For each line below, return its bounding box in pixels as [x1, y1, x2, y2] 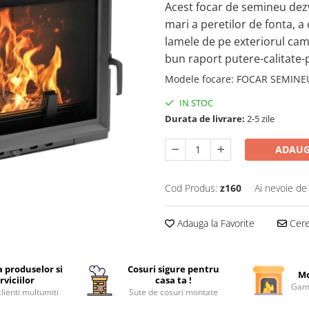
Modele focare [165, 72, 231, 86]
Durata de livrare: [165, 112, 245, 125]
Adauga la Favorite [175, 217, 255, 230]
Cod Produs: [165, 181, 217, 195]
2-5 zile [245, 112, 275, 125]
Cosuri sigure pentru [128, 263, 219, 275]
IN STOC [177, 97, 213, 109]
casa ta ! [155, 274, 192, 286]
